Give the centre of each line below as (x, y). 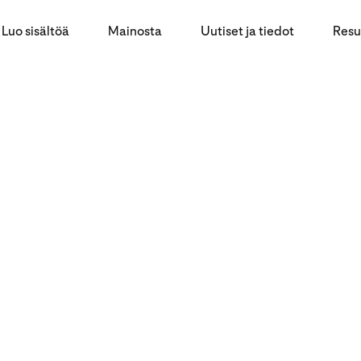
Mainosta (135, 31)
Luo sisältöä (35, 31)
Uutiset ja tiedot (247, 31)
